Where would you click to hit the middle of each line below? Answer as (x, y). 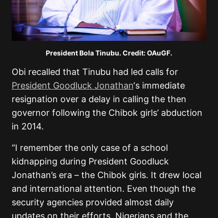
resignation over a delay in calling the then (99, 99)
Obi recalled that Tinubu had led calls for (95, 72)
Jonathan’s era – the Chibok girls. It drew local (107, 175)
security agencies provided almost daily (93, 202)
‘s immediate (159, 85)
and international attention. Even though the (104, 188)
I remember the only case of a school (91, 147)
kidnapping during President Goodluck (90, 161)
